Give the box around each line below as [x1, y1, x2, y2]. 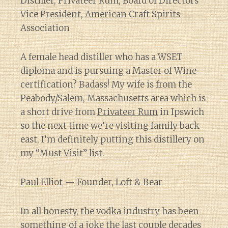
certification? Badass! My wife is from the [20, 79, 192, 90]
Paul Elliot [20, 177, 63, 188]
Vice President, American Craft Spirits [20, 9, 180, 20]
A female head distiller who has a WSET [20, 51, 183, 63]
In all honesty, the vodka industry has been [20, 206, 199, 217]
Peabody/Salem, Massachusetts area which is [20, 93, 206, 104]
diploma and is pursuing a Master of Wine [20, 65, 196, 76]
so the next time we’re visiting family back [20, 120, 199, 131]
